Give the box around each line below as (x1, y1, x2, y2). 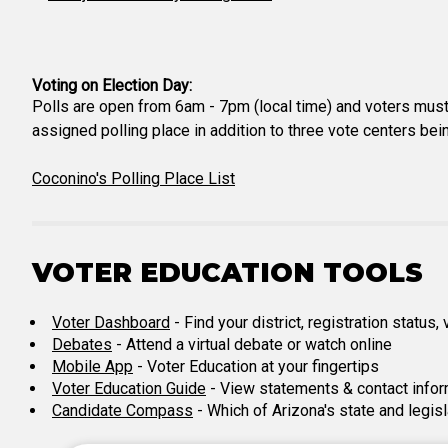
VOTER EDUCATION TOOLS (32, 256, 423, 289)
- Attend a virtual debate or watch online (112, 335, 392, 354)
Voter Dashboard (52, 313, 170, 332)
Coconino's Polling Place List (32, 169, 235, 188)
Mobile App (52, 357, 133, 376)
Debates (52, 335, 112, 354)
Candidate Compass (52, 401, 193, 420)
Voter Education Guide (52, 379, 206, 398)
